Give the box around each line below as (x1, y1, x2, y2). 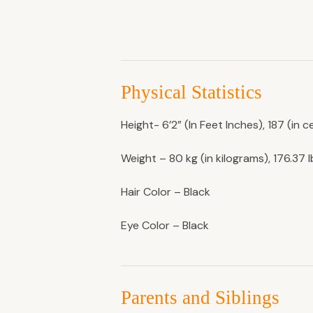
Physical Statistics (121, 81, 262, 103)
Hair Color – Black (121, 184, 210, 199)
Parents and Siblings (121, 286, 279, 308)
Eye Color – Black (121, 217, 209, 233)
